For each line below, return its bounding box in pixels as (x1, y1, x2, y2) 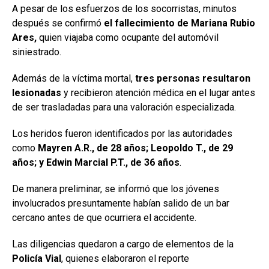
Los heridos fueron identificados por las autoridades (12, 128, 232, 140)
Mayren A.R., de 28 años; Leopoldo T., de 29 (38, 142, 233, 154)
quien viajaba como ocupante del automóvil (37, 32, 219, 44)
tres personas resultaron (135, 73, 250, 85)
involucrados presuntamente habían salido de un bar (12, 198, 229, 210)
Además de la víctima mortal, (12, 73, 135, 85)
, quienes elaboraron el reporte (61, 253, 189, 265)
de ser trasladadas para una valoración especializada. (12, 101, 236, 113)
